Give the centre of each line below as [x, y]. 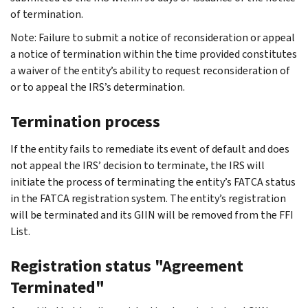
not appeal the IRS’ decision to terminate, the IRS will [137, 165]
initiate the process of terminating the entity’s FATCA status [153, 181]
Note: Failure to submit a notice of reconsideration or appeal [153, 37]
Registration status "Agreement [127, 266]
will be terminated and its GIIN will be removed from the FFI [152, 214]
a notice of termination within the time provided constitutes [154, 54]
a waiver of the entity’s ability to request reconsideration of [150, 70]
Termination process [85, 121]
